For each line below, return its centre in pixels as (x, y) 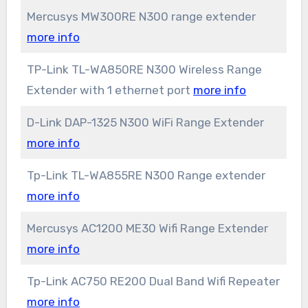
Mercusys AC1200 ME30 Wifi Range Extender (148, 229)
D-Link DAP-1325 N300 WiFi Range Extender (146, 123)
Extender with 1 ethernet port (110, 90)
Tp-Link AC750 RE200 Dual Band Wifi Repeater (154, 282)
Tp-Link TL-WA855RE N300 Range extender (146, 176)
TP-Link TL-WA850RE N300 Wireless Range (145, 70)
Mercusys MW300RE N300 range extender (142, 17)
